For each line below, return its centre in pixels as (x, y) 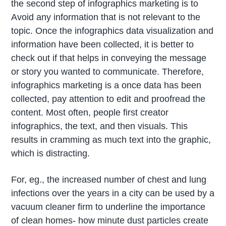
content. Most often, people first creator (90, 113)
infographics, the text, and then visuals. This (100, 126)
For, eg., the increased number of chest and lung (109, 179)
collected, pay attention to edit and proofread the (108, 99)
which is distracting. (51, 154)
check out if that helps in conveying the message (109, 58)
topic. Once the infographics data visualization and (112, 31)
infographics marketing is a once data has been (106, 86)
